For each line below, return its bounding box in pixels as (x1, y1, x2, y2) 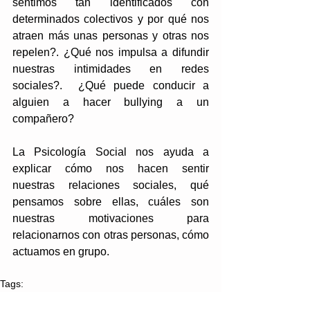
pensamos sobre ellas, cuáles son (12, 196, 209, 208)
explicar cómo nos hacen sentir (12, 163, 209, 175)
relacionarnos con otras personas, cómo (12, 229, 209, 241)
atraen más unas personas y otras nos (12, 30, 209, 42)
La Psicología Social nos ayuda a (12, 146, 209, 158)
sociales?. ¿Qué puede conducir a (12, 80, 209, 92)
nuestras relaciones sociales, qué (12, 179, 209, 192)
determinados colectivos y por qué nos (12, 13, 209, 26)
